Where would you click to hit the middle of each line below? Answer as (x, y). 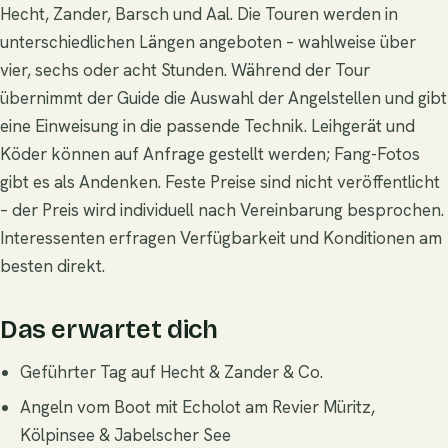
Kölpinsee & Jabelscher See (125, 434)
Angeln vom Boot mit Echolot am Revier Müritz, (197, 406)
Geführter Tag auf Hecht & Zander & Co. (171, 371)
